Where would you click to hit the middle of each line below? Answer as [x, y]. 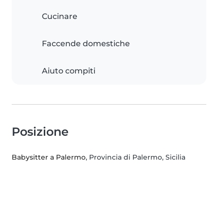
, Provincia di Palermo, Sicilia [136, 157]
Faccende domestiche [86, 44]
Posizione [40, 132]
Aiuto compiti [69, 71]
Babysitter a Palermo [49, 157]
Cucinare [60, 17]
